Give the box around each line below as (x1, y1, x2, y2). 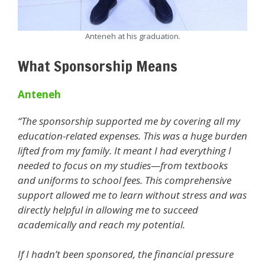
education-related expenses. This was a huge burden (18, 128, 247, 143)
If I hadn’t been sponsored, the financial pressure (18, 247, 234, 261)
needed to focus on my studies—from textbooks (18, 158, 228, 172)
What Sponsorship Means (18, 55, 177, 76)
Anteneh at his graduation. (85, 31, 180, 41)
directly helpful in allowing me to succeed (18, 202, 198, 216)
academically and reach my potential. (18, 217, 185, 231)
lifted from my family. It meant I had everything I (18, 143, 231, 157)
